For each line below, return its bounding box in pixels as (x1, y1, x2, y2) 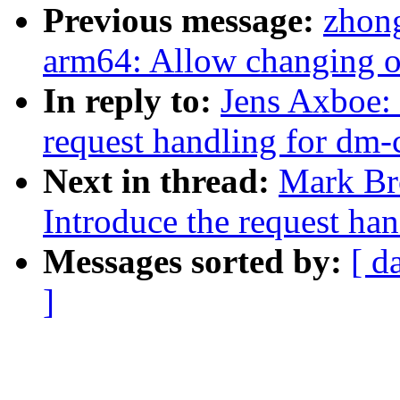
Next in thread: (43, 162, 279, 201)
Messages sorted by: (43, 242, 351, 281)
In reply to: (43, 81, 221, 121)
